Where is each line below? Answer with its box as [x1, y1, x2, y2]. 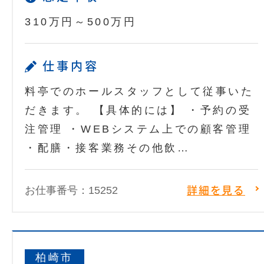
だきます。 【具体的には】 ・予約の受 [25, 104, 252, 117]
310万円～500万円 [25, 16, 137, 28]
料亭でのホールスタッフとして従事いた [25, 85, 254, 98]
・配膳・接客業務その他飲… [25, 142, 190, 154]
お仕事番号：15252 [25, 184, 118, 197]
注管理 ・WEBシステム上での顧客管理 [25, 123, 252, 136]
